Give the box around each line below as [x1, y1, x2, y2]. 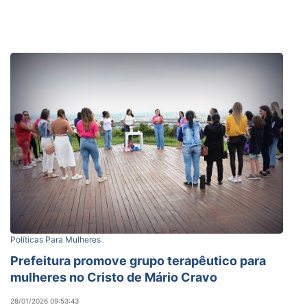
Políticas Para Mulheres [10, 234, 101, 245]
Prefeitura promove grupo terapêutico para [10, 253, 266, 268]
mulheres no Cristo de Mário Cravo [10, 269, 217, 284]
